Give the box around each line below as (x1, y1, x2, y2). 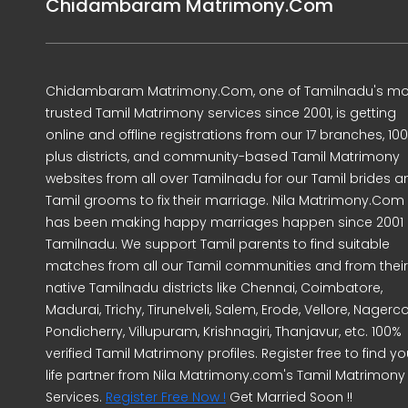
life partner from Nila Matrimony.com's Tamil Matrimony (46, 365, 405, 384)
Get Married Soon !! (226, 387, 352, 406)
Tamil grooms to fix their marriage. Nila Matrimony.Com (46, 190, 404, 209)
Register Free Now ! (106, 387, 226, 406)
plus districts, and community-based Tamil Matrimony (46, 147, 400, 166)
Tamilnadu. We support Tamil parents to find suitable (46, 234, 390, 253)
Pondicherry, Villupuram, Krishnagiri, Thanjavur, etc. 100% (46, 321, 402, 341)
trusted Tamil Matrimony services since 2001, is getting (46, 103, 396, 122)
